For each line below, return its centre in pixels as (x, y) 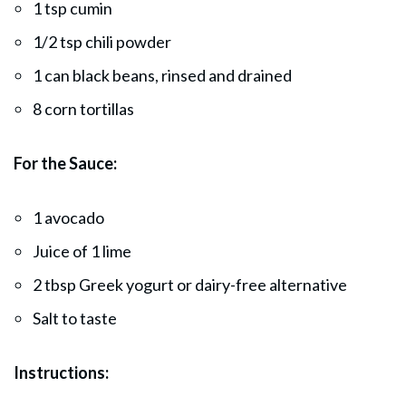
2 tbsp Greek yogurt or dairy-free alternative (190, 284)
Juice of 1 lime (82, 251)
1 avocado (68, 217)
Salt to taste (75, 318)
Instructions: (61, 372)
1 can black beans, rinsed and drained (162, 75)
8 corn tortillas (83, 108)
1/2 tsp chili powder (102, 41)
